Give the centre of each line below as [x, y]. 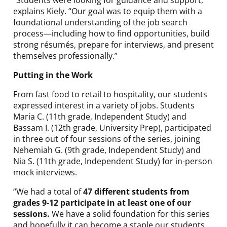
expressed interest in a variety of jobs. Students [104, 105]
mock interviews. [45, 172]
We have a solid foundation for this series [130, 214]
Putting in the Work [53, 75]
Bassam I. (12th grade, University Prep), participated [112, 128]
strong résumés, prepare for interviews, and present [113, 45]
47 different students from [136, 192]
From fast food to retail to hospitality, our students [110, 94]
